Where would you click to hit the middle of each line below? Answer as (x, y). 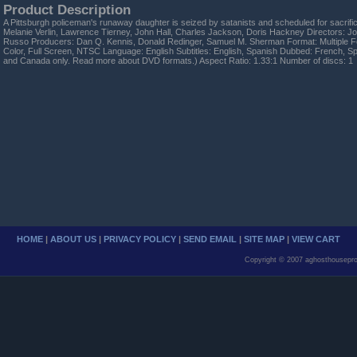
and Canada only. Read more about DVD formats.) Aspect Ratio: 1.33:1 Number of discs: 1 (178, 60)
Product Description (67, 9)
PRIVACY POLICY (140, 239)
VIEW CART (316, 239)
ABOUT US (73, 239)
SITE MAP (264, 239)
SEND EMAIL (210, 239)
